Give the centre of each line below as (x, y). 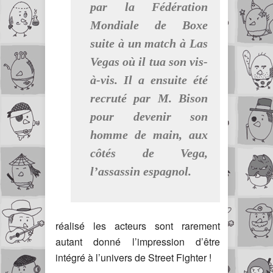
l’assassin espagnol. (141, 171)
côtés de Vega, (149, 153)
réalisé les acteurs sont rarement (138, 225)
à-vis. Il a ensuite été (149, 80)
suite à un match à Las (149, 43)
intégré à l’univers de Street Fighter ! (133, 257)
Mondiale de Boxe (149, 25)
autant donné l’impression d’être (138, 241)
